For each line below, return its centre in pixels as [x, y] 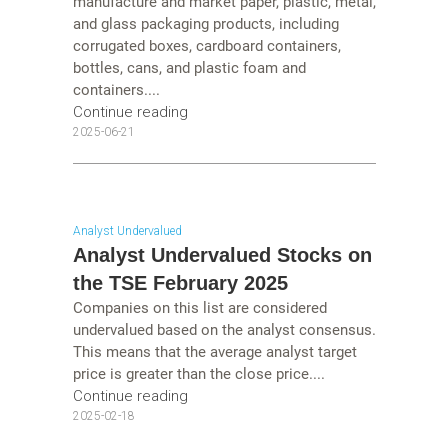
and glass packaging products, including [205, 23]
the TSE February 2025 [180, 283]
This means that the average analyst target [214, 352]
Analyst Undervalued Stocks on [222, 255]
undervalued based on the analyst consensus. [224, 330]
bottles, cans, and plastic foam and [189, 67]
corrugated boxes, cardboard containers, [206, 45]
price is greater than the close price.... [198, 374]
